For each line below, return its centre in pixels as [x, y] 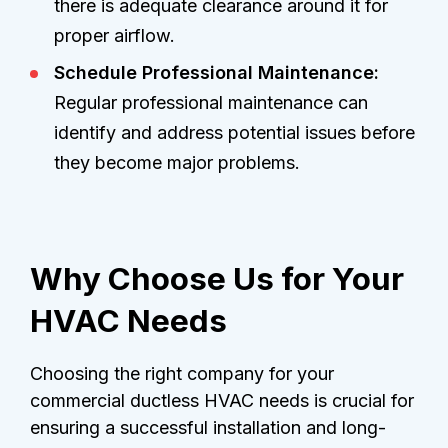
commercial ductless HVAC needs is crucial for [222, 401]
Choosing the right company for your [182, 374]
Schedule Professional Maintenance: [216, 73]
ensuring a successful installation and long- [208, 428]
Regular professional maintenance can [211, 103]
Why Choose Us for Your [217, 279]
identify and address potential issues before [234, 133]
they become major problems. [177, 163]
